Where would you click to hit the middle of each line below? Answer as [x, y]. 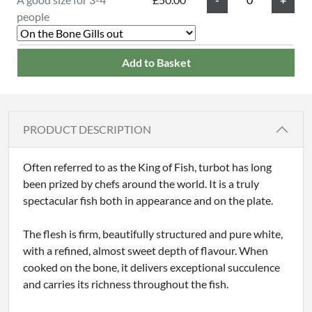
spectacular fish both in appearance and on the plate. [148, 200]
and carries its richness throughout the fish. [126, 283]
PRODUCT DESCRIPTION [87, 130]
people [33, 16]
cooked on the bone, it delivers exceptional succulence [151, 267]
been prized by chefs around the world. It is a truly [141, 183]
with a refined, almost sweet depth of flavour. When [146, 250]
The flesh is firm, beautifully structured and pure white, [153, 233]
